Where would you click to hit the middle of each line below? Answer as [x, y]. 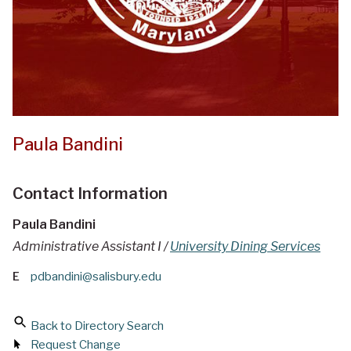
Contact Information [90, 194]
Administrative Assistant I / [91, 247]
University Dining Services [245, 247]
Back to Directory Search [97, 326]
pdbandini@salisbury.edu [96, 277]
